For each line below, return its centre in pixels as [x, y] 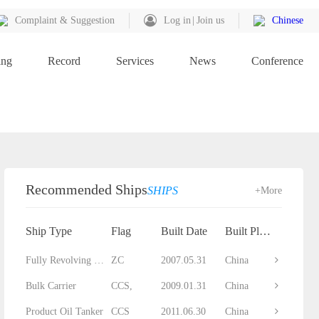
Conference [277, 61]
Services [135, 61]
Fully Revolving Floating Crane [99, 260]
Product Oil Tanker [64, 312]
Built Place [265, 231]
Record [64, 61]
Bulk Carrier [51, 286]
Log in [177, 20]
